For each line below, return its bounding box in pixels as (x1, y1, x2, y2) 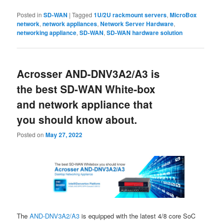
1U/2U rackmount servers (94, 10, 167, 20)
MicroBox (170, 10, 197, 20)
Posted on (17, 130, 46, 139)
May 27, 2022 (45, 130, 83, 140)
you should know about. (17, 111, 138, 127)
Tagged (72, 10, 93, 19)
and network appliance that (17, 96, 153, 111)
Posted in (17, 10, 42, 19)
